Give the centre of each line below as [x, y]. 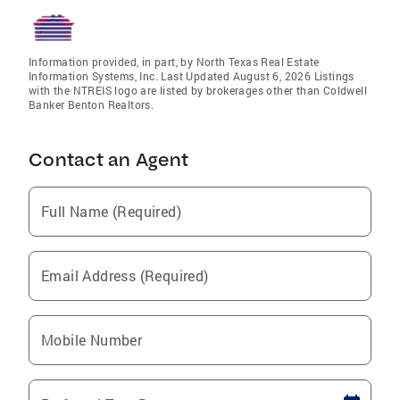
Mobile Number [92, 340]
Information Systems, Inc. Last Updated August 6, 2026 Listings [192, 76]
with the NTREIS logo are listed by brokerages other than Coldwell [198, 91]
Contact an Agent [108, 160]
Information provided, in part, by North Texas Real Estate [174, 62]
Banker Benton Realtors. [92, 105]
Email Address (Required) [125, 276]
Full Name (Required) [111, 212]
